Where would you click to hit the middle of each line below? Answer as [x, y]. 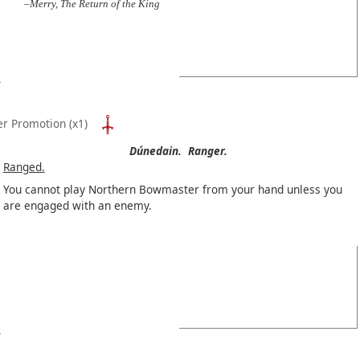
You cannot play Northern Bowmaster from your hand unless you [172, 190]
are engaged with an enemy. [77, 206]
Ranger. [208, 151]
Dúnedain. [156, 151]
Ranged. [24, 167]
